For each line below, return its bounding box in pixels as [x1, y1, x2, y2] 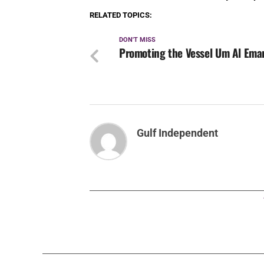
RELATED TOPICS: [90, 11, 152, 20]
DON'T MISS [119, 36, 156, 44]
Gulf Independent [137, 127, 218, 140]
